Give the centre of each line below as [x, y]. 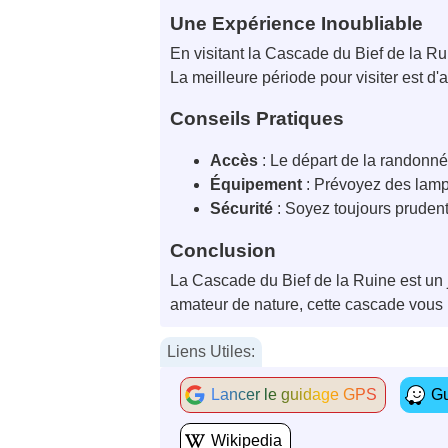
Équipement [256, 185]
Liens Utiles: [211, 352]
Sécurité [241, 209]
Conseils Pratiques [257, 119]
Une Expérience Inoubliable [296, 23]
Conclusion [223, 251]
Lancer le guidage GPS [294, 395]
